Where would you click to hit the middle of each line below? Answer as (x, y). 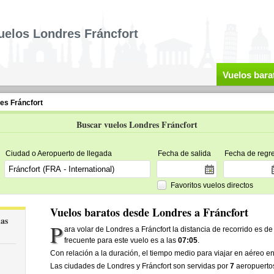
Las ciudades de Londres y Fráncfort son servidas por (140, 266)
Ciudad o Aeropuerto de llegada (58, 154)
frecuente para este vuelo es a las (121, 240)
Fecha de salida (184, 154)
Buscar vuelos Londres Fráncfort (137, 124)
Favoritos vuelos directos (212, 185)
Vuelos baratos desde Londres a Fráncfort (149, 212)
